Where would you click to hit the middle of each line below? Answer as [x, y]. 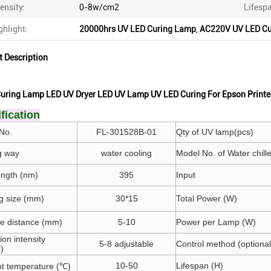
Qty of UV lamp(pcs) [215, 132]
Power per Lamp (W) [216, 222]
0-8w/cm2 [99, 7]
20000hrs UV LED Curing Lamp [138, 29]
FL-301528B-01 [126, 132]
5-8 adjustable [126, 244]
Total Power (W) [207, 198]
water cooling [126, 153]
